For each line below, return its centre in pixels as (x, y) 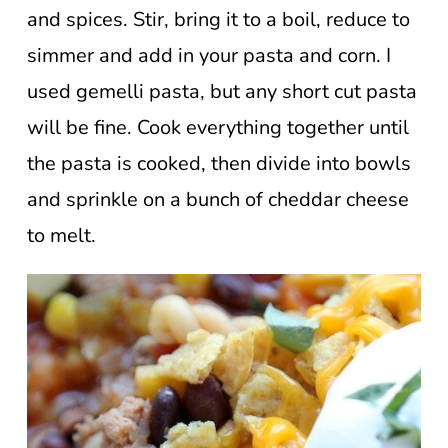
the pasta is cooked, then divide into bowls (219, 163)
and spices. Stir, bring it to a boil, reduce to (218, 19)
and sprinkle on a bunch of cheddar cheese (218, 199)
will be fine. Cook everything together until (218, 127)
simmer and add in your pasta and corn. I (209, 55)
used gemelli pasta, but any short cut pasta (222, 91)
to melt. (61, 235)
